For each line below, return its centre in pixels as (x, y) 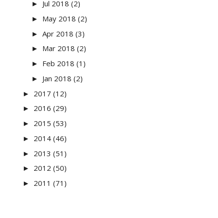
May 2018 (59, 18)
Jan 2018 (57, 78)
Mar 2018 (59, 48)
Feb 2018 (58, 63)
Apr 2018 (58, 33)
